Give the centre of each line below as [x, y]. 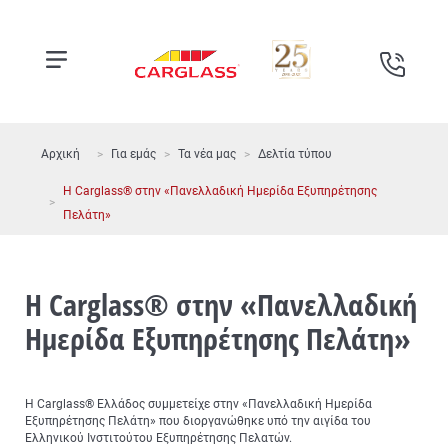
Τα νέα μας [207, 154]
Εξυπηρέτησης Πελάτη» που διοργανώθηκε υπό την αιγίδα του [198, 421]
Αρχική [60, 154]
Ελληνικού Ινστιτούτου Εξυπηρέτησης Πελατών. [158, 438]
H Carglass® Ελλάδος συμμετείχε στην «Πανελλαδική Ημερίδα [198, 404]
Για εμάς [133, 154]
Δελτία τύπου [295, 154]
